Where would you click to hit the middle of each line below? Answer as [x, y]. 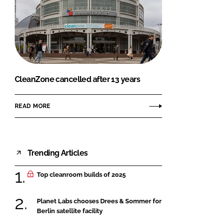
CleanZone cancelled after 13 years [77, 80]
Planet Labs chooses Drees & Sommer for [99, 201]
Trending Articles [58, 153]
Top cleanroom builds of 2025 [81, 175]
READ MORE [33, 106]
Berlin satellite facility [70, 211]
